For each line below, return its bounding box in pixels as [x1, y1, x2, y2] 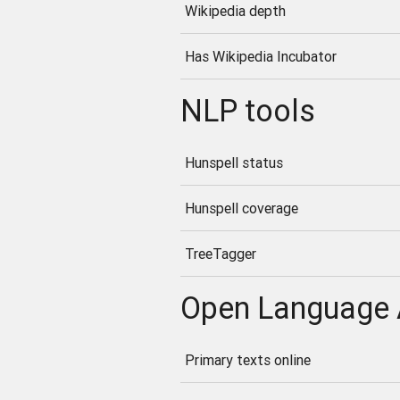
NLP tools [179, 92, 315, 130]
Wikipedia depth [184, 2, 286, 21]
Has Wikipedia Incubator [184, 47, 337, 66]
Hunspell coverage [184, 199, 298, 218]
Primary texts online [184, 350, 311, 369]
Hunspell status [184, 154, 283, 172]
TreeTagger [184, 245, 256, 263]
